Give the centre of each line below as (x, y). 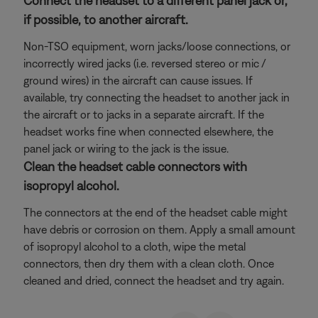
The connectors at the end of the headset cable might (155, 212)
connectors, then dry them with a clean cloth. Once (149, 263)
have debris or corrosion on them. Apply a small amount (159, 229)
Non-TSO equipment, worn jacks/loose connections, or (157, 46)
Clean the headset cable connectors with (135, 166)
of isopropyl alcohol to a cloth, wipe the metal (135, 246)
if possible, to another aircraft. (106, 20)
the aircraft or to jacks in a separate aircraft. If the (144, 114)
